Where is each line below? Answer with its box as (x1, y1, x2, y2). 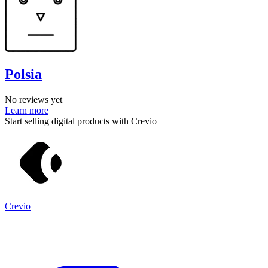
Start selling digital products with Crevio (5, 115, 157, 126)
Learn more (5, 105, 48, 115)
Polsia (5, 66, 42, 82)
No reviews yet (5, 94, 62, 105)
